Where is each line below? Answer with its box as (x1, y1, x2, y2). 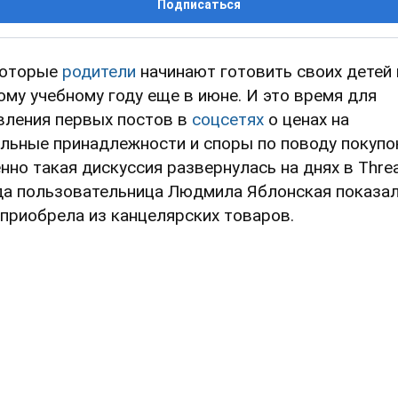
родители (62, 60, 136, 82)
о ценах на (264, 108, 349, 130)
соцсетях (192, 108, 264, 130)
